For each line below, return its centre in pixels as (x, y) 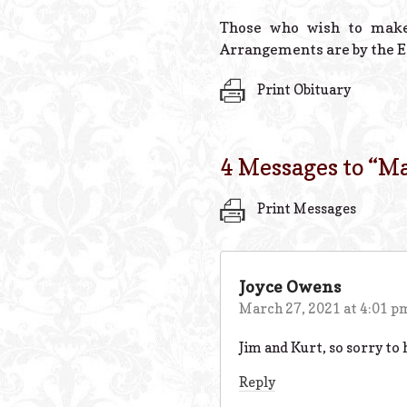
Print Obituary (303, 89)
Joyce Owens (290, 286)
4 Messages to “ (299, 167)
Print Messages (305, 209)
